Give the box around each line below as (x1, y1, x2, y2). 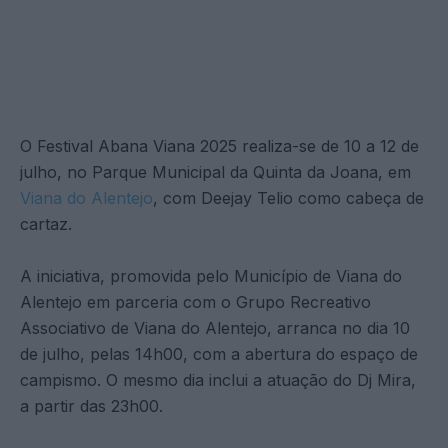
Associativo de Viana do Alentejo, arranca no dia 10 (20, 317, 410, 338)
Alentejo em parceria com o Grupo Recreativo (20, 291, 371, 312)
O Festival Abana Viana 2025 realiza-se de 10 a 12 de (20, 135, 419, 156)
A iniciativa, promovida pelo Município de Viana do (20, 265, 402, 286)
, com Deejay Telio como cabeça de (153, 187, 424, 208)
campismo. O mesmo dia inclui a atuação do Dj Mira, (20, 369, 416, 390)
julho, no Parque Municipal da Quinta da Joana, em (20, 161, 411, 182)
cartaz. (20, 213, 72, 234)
